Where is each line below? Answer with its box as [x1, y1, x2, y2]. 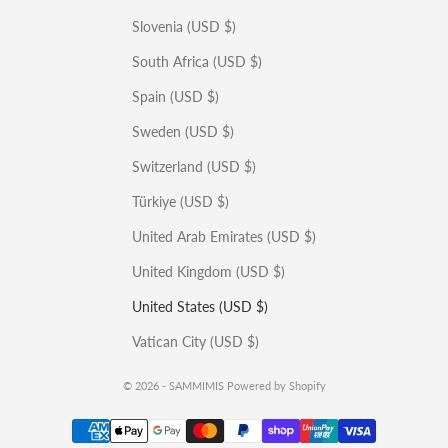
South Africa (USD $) [132, 53, 262, 70]
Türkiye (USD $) [132, 193, 229, 210]
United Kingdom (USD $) [132, 263, 285, 280]
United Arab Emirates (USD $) [132, 228, 316, 245]
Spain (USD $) [132, 88, 219, 105]
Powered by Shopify [226, 379, 326, 392]
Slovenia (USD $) [132, 18, 236, 35]
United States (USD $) [132, 298, 268, 315]
